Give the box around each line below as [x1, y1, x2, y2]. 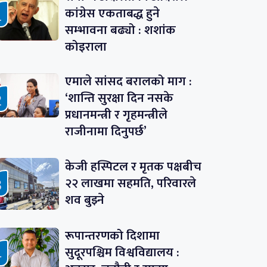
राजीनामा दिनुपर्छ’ [64, 120, 147, 142]
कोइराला [64, 36, 107, 57]
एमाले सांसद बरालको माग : [64, 70, 192, 92]
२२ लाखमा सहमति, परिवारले [64, 173, 196, 194]
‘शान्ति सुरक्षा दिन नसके [64, 87, 173, 108]
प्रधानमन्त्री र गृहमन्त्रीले [64, 104, 167, 125]
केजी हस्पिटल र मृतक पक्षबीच [64, 156, 201, 178]
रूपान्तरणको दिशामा [64, 225, 160, 247]
